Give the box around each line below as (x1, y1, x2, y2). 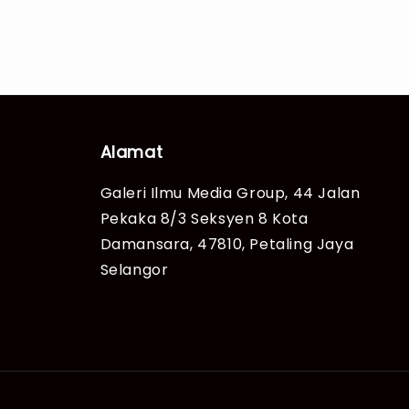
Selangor (100, 258, 169, 280)
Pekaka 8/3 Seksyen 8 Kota (100, 207, 309, 229)
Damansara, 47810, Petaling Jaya (100, 233, 354, 255)
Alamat (100, 140, 163, 163)
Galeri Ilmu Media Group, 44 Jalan (100, 182, 361, 204)
